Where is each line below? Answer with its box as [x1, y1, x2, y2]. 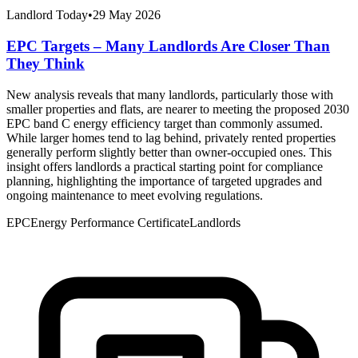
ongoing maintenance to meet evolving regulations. [6, 188, 263, 202]
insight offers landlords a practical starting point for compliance [6, 159, 323, 173]
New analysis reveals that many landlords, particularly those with [6, 87, 333, 101]
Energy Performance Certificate [30, 215, 189, 229]
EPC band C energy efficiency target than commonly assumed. [6, 116, 323, 130]
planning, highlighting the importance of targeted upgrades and [6, 173, 322, 188]
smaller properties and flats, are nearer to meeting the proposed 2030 [6, 101, 349, 116]
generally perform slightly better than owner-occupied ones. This [6, 145, 332, 159]
